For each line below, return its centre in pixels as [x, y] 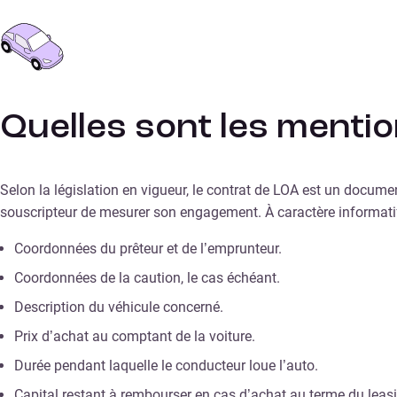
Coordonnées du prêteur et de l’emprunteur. [148, 248]
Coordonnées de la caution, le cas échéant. [147, 277]
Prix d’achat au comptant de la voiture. [135, 336]
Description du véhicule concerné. [119, 307]
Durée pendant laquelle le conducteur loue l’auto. [166, 365]
